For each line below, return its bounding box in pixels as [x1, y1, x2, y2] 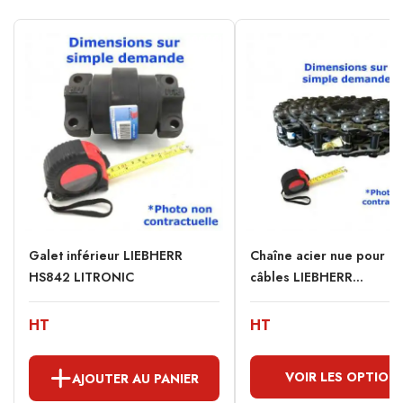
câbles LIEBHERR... [250, 268, 363, 287]
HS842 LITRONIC [29, 268, 134, 287]
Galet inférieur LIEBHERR [29, 246, 183, 265]
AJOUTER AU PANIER [72, 369, 199, 388]
